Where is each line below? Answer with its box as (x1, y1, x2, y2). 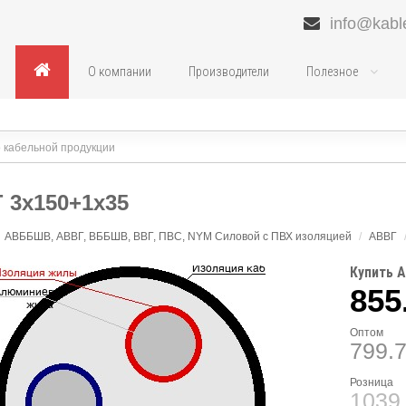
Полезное (305, 64, 361, 79)
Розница (349, 376, 393, 389)
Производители (188, 64, 269, 79)
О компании (87, 64, 151, 79)
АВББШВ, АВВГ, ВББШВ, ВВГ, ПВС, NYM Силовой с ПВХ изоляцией (5, 230, 352, 243)
